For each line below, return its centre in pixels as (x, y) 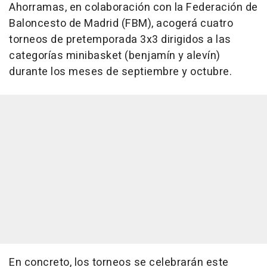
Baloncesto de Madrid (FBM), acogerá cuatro (121, 24)
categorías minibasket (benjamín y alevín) (115, 56)
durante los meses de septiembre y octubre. (120, 72)
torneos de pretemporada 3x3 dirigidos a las (120, 40)
